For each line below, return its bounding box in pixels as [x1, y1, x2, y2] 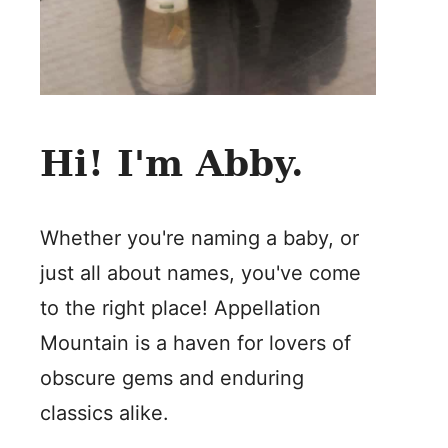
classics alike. [40, 401, 169, 426]
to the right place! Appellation [40, 296, 321, 321]
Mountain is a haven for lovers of [40, 331, 351, 356]
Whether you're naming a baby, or [40, 226, 359, 251]
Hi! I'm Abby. [40, 142, 304, 185]
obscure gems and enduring [40, 366, 304, 391]
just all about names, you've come [40, 261, 361, 286]
